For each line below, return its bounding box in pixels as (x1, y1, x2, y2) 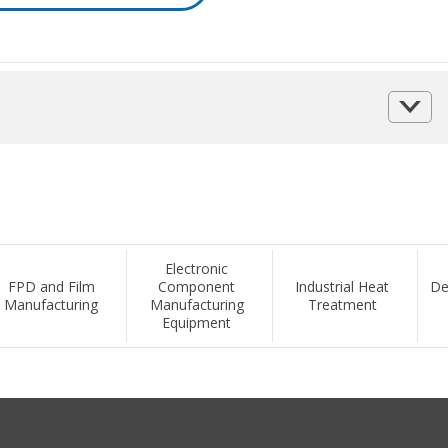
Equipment (162, 312, 232, 332)
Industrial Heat (295, 276, 390, 296)
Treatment (307, 294, 377, 314)
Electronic (165, 258, 229, 278)
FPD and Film (7, 276, 95, 296)
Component (158, 276, 236, 296)
